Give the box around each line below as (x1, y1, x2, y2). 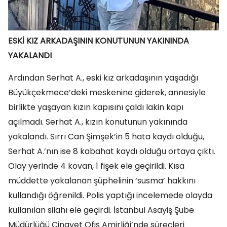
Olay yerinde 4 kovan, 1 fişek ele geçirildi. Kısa (8, 160, 184, 172)
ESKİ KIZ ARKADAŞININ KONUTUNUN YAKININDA (8, 35, 189, 47)
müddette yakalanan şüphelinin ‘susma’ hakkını (8, 175, 196, 187)
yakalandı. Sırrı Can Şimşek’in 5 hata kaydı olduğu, (8, 131, 204, 143)
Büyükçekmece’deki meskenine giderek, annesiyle (8, 87, 206, 99)
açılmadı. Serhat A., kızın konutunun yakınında (8, 116, 187, 128)
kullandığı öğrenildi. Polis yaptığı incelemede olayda (8, 190, 212, 202)
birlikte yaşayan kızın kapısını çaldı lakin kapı (8, 101, 183, 113)
